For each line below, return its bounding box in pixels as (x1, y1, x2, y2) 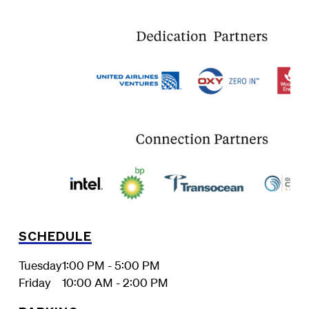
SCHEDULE (18, 228, 92, 243)
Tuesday (18, 257, 62, 272)
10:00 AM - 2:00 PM (61, 274, 168, 290)
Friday (18, 274, 51, 290)
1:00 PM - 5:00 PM (61, 257, 160, 272)
